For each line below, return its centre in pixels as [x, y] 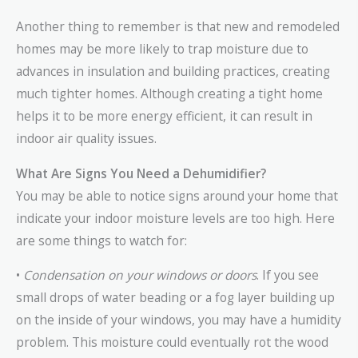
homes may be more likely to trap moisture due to [162, 49]
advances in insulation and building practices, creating [173, 72]
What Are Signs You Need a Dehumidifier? [141, 173]
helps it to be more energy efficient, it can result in [164, 116]
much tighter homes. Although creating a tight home [169, 94]
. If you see [288, 275]
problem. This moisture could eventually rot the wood [172, 342]
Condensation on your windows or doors [140, 275]
